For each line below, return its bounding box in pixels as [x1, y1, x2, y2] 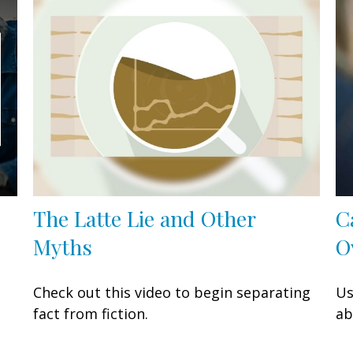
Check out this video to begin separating [33, 282, 311, 302]
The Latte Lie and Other [33, 203, 256, 232]
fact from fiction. [33, 303, 149, 323]
